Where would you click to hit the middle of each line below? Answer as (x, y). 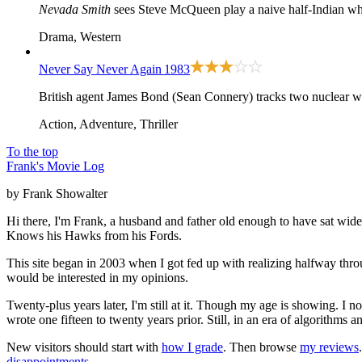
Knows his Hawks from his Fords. (94, 236)
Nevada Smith (75, 10)
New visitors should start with (84, 347)
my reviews (329, 347)
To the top (32, 152)
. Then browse (261, 347)
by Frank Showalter (57, 194)
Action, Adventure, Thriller (108, 124)
